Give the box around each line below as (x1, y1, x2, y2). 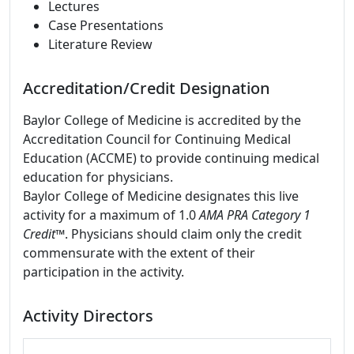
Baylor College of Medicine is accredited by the (23, 111, 301, 129)
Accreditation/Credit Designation (23, 77, 270, 99)
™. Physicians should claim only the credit (55, 225, 302, 243)
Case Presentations (48, 17, 164, 34)
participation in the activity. (23, 263, 184, 281)
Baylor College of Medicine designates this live (23, 187, 299, 205)
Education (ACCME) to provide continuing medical (23, 149, 319, 167)
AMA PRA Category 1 (199, 206, 311, 224)
